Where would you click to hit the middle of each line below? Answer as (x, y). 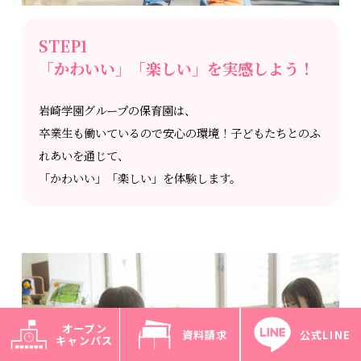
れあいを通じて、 (84, 155)
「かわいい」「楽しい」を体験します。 (140, 178)
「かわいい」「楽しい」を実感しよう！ (177, 68)
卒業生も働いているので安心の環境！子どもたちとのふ (180, 133)
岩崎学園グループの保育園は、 (118, 110)
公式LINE (325, 334)
